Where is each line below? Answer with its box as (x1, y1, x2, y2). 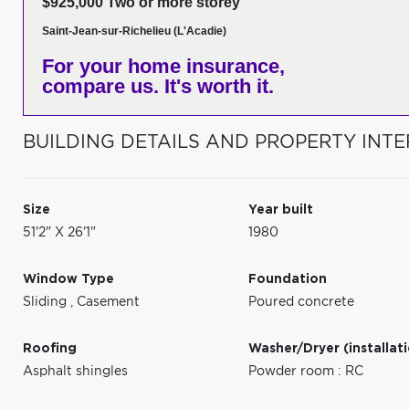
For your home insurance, (42, 55, 285, 78)
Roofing (23, 342, 77, 355)
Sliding (23, 296, 70, 309)
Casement (77, 296, 140, 309)
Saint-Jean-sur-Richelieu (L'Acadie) (42, 25, 226, 37)
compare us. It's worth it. (42, 75, 274, 98)
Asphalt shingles (23, 365, 128, 378)
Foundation (248, 273, 328, 286)
